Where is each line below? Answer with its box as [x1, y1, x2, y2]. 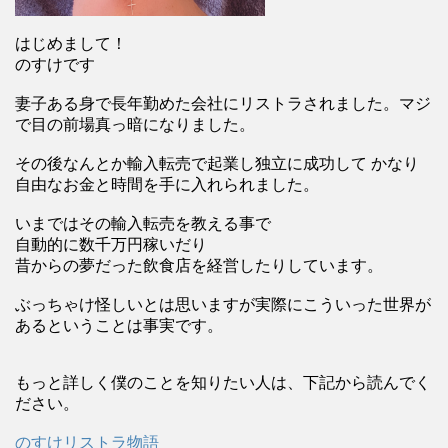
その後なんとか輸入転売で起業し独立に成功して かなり [15, 155, 419, 173]
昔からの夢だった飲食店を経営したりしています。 [15, 257, 383, 275]
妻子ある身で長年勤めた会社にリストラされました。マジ [15, 95, 431, 113]
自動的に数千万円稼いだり [15, 236, 207, 254]
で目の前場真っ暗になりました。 [15, 116, 255, 134]
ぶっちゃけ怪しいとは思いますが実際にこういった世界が [15, 296, 431, 314]
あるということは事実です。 [15, 317, 223, 335]
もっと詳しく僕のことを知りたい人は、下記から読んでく [15, 374, 431, 392]
